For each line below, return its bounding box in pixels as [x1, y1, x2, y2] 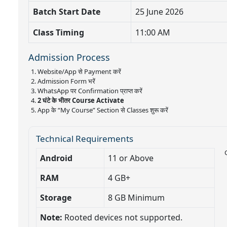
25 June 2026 [135, 6, 183, 17]
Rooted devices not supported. [62, 211, 182, 223]
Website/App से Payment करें [37, 66, 121, 76]
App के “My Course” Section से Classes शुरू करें [37, 105, 168, 115]
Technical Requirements [36, 132, 133, 144]
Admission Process [28, 51, 110, 63]
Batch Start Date [33, 6, 100, 17]
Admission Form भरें [37, 76, 95, 86]
